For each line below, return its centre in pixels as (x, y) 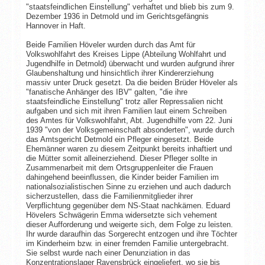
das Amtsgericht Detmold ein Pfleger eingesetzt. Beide (119, 139)
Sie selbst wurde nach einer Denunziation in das (108, 253)
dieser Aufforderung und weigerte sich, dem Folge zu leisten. (129, 224)
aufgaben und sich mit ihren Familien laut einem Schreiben (126, 111)
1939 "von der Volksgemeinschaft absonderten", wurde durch (130, 130)
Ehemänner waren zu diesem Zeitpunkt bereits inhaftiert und (129, 148)
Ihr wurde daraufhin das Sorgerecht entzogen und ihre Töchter (131, 234)
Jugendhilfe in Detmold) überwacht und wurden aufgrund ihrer (130, 63)
